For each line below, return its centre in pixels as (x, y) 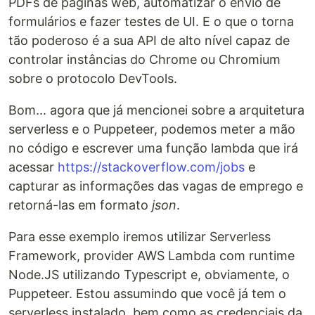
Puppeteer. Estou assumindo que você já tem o (147, 294)
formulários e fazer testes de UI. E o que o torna (151, 21)
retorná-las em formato (80, 205)
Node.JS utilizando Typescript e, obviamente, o (149, 275)
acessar (33, 167)
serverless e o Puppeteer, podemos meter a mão (152, 129)
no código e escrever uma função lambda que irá (153, 148)
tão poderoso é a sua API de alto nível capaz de (149, 40)
